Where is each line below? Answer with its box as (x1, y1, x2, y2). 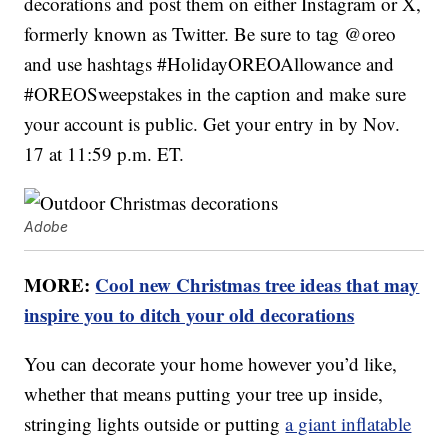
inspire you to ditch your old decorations (24, 301, 355, 329)
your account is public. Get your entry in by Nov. (24, 111, 401, 137)
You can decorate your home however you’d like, (24, 351, 398, 377)
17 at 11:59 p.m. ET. (24, 141, 185, 167)
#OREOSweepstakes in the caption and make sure (24, 81, 407, 107)
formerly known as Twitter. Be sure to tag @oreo (24, 21, 397, 47)
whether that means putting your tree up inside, (24, 381, 384, 407)
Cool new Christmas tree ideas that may (95, 271, 420, 299)
